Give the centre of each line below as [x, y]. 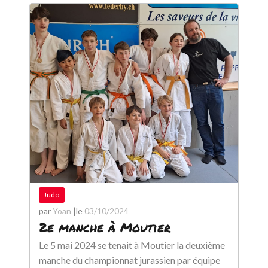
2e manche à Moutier [104, 227]
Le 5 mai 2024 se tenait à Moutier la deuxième [132, 245]
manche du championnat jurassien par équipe [129, 260]
